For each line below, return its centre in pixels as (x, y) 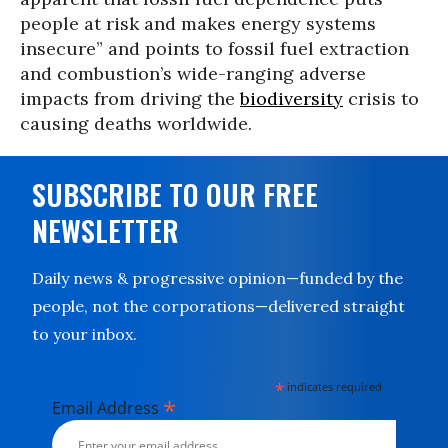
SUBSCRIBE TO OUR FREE (175, 194)
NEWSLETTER (105, 230)
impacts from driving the (130, 98)
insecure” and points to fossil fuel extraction (214, 48)
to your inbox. (84, 334)
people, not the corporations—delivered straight (218, 306)
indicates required (333, 386)
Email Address (107, 408)
